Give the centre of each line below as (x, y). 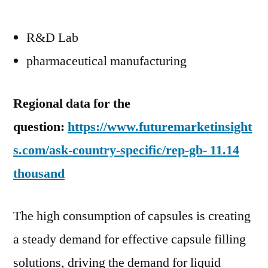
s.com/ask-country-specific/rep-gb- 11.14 (126, 150)
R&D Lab (52, 38)
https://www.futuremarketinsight (160, 127)
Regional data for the (72, 103)
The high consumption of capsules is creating (132, 216)
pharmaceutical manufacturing (106, 61)
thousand (39, 173)
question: (40, 127)
